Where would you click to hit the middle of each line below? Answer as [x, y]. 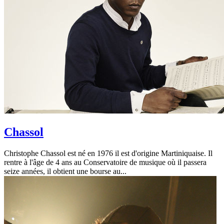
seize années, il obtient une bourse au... [65, 171]
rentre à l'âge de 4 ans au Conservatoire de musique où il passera [105, 162]
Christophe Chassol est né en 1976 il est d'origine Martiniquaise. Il [108, 153]
